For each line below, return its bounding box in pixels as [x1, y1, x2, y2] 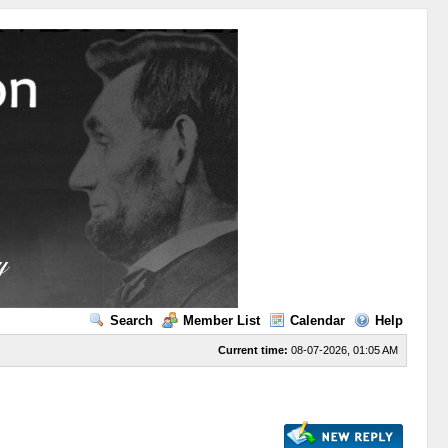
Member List [182, 313, 260, 328]
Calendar [289, 313, 345, 328]
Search [109, 313, 153, 328]
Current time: [217, 344, 288, 356]
